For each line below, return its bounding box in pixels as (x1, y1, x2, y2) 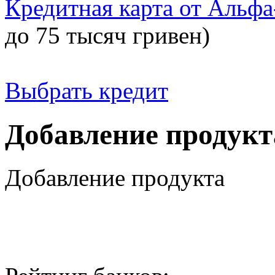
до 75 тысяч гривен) (5, 22, 210, 49)
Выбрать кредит (5, 77, 168, 104)
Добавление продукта (5, 165, 225, 192)
